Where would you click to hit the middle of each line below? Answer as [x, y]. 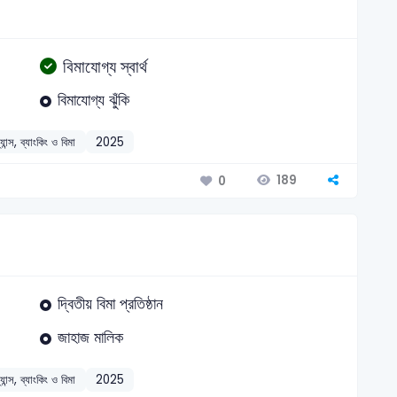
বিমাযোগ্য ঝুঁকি [93, 101]
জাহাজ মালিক [90, 338]
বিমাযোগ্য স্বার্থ [105, 66]
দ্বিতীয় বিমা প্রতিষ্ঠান [110, 304]
